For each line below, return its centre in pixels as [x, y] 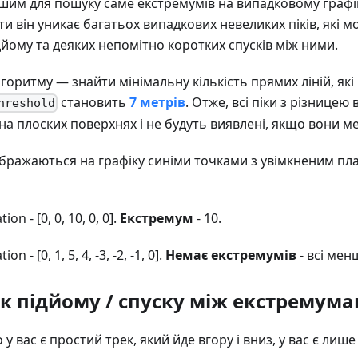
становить [94, 102]
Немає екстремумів [231, 255]
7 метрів [158, 102]
